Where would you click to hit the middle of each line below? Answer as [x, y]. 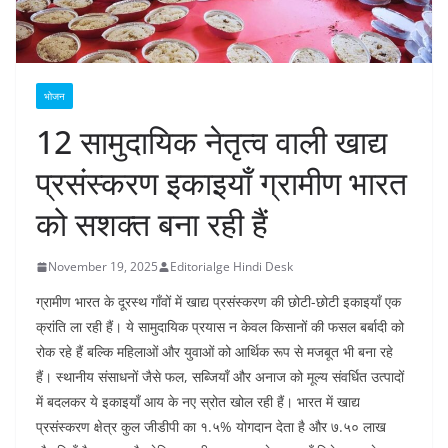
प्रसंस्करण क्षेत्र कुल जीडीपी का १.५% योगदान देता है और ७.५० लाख [211, 427]
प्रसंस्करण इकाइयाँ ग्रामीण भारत [221, 183]
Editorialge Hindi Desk [231, 267]
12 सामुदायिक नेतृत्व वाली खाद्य [212, 142]
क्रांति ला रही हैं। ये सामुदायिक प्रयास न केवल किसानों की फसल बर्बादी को [220, 327]
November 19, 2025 [103, 267]
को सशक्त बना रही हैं [152, 224]
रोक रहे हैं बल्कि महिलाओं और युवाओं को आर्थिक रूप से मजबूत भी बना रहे [214, 352]
